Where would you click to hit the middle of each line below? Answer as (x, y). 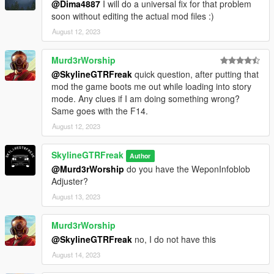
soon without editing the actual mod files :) (133, 16)
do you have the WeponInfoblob (187, 168)
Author (140, 155)
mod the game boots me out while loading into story (151, 86)
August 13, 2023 (76, 196)
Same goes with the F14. (100, 110)
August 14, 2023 (76, 254)
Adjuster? (70, 181)
